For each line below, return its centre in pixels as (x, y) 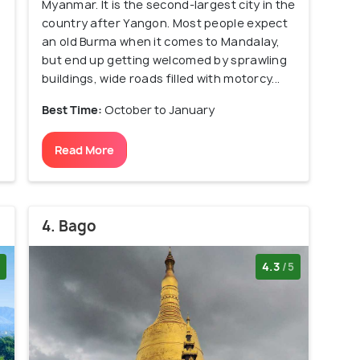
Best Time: (73, 110)
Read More (84, 150)
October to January (160, 110)
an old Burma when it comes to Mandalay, (161, 42)
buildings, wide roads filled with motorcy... (161, 79)
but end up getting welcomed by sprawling (164, 60)
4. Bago (69, 227)
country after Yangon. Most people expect (165, 23)
